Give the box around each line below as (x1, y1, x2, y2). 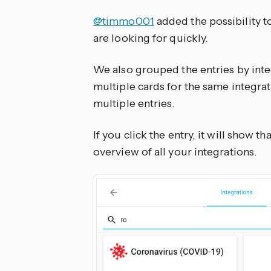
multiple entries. (93, 97, 175, 110)
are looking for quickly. (93, 31, 208, 45)
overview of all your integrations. (93, 145, 257, 158)
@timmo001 (93, 15, 154, 28)
